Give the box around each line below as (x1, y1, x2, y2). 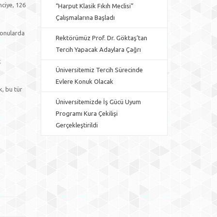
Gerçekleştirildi (55, 122, 98, 128)
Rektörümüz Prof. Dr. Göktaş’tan (55, 34, 147, 41)
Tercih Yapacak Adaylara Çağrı (55, 46, 141, 53)
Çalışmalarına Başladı (55, 14, 115, 21)
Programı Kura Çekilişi (55, 110, 118, 117)
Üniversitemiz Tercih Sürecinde (55, 66, 143, 73)
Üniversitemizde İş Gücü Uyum (55, 98, 141, 105)
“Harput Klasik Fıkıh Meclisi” (55, 2, 134, 9)
